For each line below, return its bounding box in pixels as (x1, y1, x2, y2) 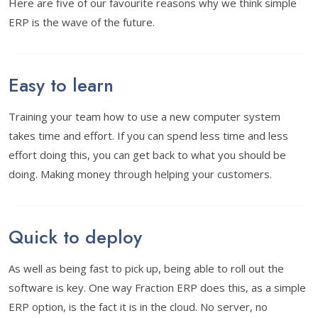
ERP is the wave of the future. (9, 15, 155, 29)
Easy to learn (9, 72, 114, 99)
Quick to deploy (9, 224, 142, 251)
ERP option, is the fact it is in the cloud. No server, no (9, 300, 268, 314)
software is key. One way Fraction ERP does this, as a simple (9, 280, 306, 295)
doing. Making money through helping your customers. (9, 167, 272, 181)
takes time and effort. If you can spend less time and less (9, 128, 288, 143)
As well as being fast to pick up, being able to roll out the (9, 261, 284, 275)
